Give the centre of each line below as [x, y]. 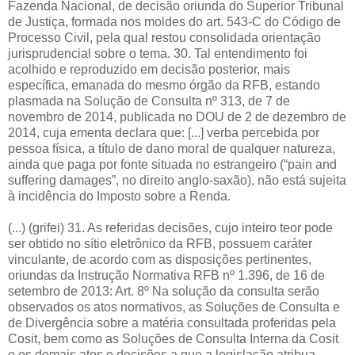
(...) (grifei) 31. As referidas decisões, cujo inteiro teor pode [170, 227]
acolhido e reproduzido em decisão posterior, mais [149, 69]
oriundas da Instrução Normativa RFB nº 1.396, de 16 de [166, 275]
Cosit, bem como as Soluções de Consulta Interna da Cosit [173, 338]
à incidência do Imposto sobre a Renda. [119, 196]
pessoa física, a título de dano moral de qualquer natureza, [172, 148]
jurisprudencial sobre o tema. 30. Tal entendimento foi [158, 53]
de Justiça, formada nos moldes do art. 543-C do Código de [174, 21]
